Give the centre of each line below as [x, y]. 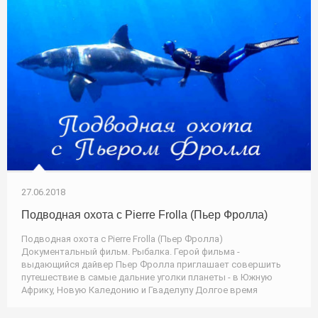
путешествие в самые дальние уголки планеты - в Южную [147, 277]
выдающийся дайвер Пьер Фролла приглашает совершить [151, 264]
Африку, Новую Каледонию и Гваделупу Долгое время [139, 290]
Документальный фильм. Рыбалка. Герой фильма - [131, 251]
